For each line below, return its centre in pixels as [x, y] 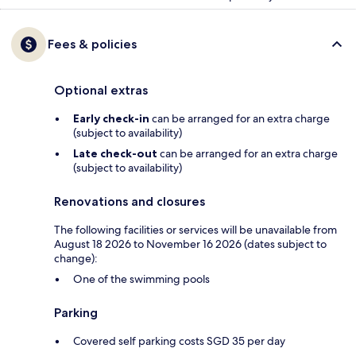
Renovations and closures [130, 201]
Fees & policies [92, 44]
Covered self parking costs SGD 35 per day [179, 341]
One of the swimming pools [141, 279]
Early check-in [111, 118]
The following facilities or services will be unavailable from [195, 229]
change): [76, 258]
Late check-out [115, 153]
